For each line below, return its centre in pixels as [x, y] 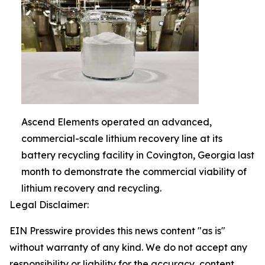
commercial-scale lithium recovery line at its [122, 138]
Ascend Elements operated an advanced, [117, 122]
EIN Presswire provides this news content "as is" [117, 231]
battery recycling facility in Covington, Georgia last [138, 155]
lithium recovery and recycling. [91, 188]
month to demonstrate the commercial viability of [134, 172]
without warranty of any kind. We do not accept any [128, 247]
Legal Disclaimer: [49, 205]
